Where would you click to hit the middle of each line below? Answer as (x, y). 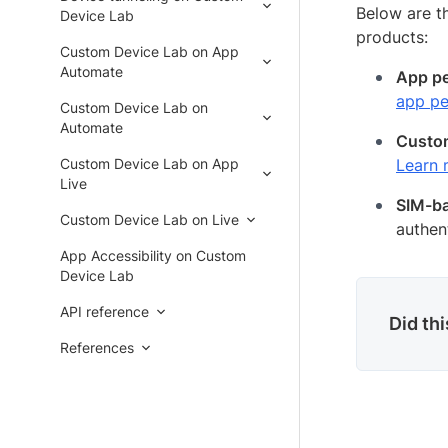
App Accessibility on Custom (153, 255)
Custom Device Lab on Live (149, 219)
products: (392, 37)
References (97, 347)
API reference (104, 311)
